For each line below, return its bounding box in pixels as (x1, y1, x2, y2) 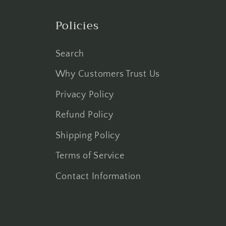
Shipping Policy (55, 130, 120, 141)
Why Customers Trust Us (55, 69, 160, 79)
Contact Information (55, 171, 141, 182)
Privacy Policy (55, 89, 114, 100)
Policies (55, 16, 99, 35)
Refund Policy (55, 110, 114, 120)
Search (55, 48, 84, 59)
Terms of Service (55, 151, 125, 161)
